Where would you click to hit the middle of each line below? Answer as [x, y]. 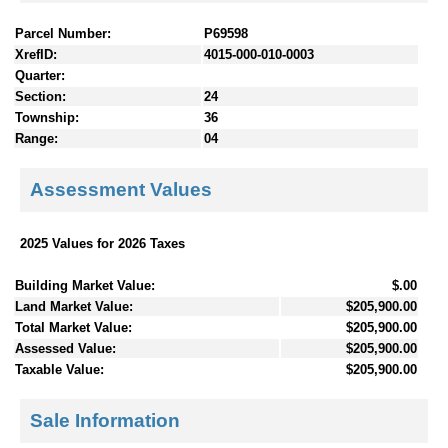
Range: [36, 138]
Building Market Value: [85, 285]
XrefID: [36, 54]
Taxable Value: [59, 369]
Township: [47, 117]
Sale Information [105, 421]
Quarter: [40, 75]
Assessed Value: [65, 348]
